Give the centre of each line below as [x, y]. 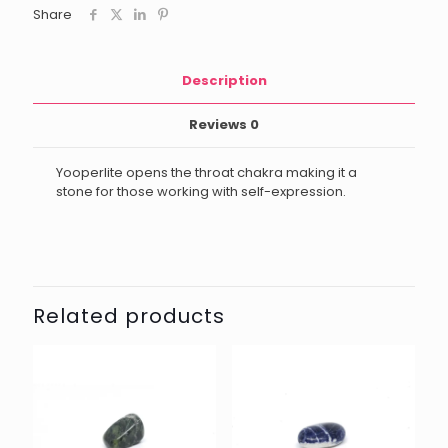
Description [224, 81]
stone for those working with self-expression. [201, 192]
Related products [129, 316]
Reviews [219, 125]
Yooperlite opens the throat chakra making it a [207, 173]
